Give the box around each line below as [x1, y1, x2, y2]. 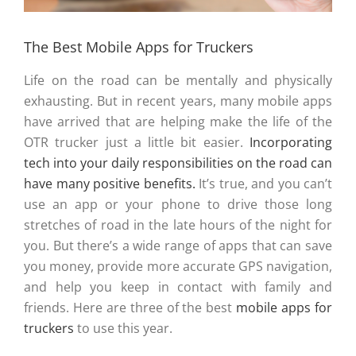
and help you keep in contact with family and [24, 277, 332, 296]
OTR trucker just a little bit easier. [24, 133, 250, 151]
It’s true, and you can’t [195, 174, 332, 192]
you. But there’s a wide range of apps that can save [24, 236, 332, 254]
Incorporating [250, 133, 332, 151]
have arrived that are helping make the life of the [24, 112, 332, 130]
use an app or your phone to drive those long [24, 195, 332, 213]
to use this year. [74, 319, 172, 337]
